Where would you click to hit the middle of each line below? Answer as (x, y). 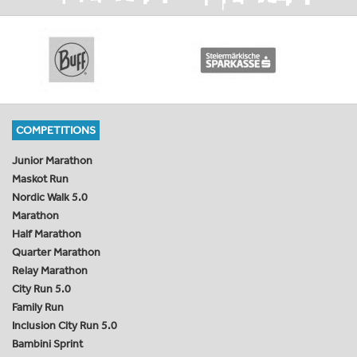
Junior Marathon (52, 160)
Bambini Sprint (47, 343)
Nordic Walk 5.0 (50, 197)
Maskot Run (40, 178)
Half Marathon (47, 233)
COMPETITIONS (56, 130)
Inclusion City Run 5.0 (65, 325)
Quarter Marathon (56, 252)
